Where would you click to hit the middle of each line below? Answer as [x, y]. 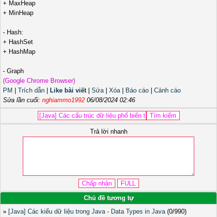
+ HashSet [18, 42]
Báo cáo [137, 91]
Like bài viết [68, 91]
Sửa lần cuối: [23, 100]
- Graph [13, 71]
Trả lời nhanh [108, 132]
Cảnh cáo [167, 91]
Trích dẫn [31, 91]
